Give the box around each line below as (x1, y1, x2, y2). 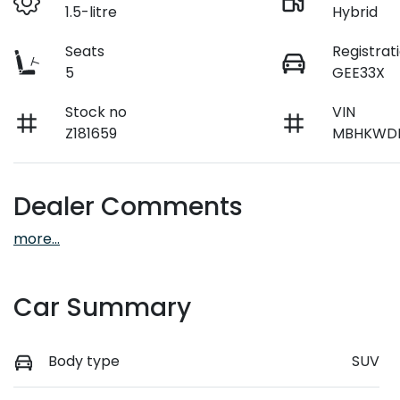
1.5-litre (65, 2, 118, 23)
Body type (48, 351, 120, 372)
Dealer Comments (13, 189, 243, 225)
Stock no (65, 102, 128, 123)
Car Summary (13, 290, 191, 326)
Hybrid (332, 2, 379, 23)
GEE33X (332, 62, 386, 84)
